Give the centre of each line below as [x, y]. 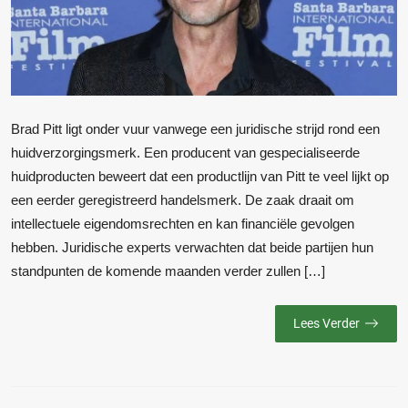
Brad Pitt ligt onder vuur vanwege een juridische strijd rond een [195, 129]
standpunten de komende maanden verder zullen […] [168, 271]
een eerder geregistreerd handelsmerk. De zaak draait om [183, 200]
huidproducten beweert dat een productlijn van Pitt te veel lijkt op [200, 177]
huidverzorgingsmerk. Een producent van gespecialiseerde [185, 153]
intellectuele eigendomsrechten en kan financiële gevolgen [183, 224]
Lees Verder [326, 323]
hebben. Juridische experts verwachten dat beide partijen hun [192, 248]
